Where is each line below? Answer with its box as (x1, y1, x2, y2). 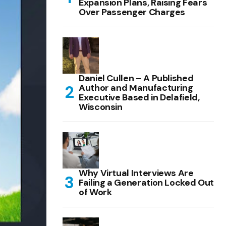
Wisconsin (79, 100, 123, 113)
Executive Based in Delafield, (79, 91, 200, 103)
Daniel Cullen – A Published (79, 72, 194, 84)
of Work (79, 186, 112, 198)
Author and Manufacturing (79, 81, 193, 94)
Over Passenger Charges (79, 6, 186, 18)
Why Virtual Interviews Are (79, 166, 194, 179)
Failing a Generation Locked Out (79, 176, 214, 189)
